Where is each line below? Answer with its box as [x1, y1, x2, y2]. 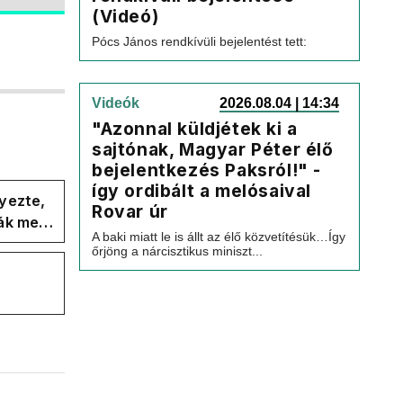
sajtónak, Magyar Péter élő [92, 139, 334, 160]
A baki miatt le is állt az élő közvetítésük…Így [92, 229, 345, 244]
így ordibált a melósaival [92, 180, 312, 201]
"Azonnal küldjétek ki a [92, 118, 298, 139]
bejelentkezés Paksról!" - [92, 159, 322, 181]
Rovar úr [92, 201, 168, 222]
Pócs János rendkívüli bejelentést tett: [92, 34, 307, 49]
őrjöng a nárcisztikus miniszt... [92, 244, 263, 258]
